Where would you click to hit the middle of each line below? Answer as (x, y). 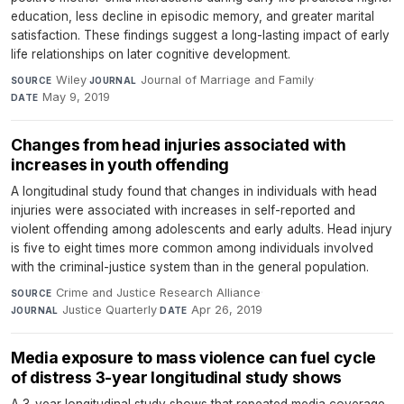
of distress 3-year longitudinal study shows (176, 378)
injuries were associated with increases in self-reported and (183, 211)
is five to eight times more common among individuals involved (192, 248)
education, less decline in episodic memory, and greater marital (193, 17)
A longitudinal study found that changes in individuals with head (194, 192)
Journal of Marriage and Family (228, 80)
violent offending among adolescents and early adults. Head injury (202, 230)
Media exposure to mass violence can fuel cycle (193, 358)
